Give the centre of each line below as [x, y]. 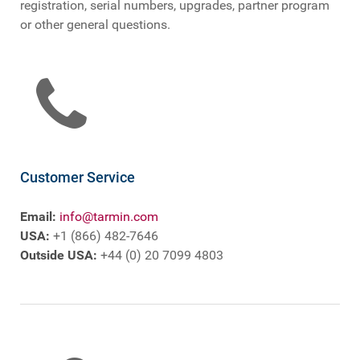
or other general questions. [95, 24]
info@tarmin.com [109, 216]
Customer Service [78, 177]
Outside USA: [59, 255]
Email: [38, 216]
